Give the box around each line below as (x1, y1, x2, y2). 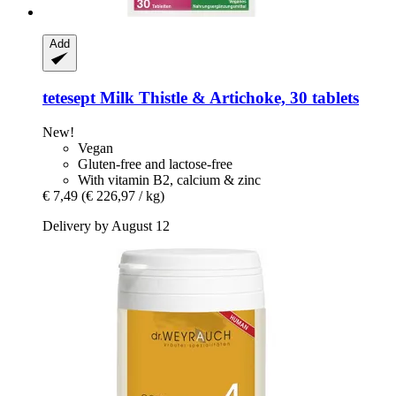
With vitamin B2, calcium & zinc (78, 171, 261, 187)
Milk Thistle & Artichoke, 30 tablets (95, 88, 359, 107)
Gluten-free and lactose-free (78, 156, 232, 171)
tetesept (42, 88, 95, 107)
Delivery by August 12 (42, 217, 170, 233)
